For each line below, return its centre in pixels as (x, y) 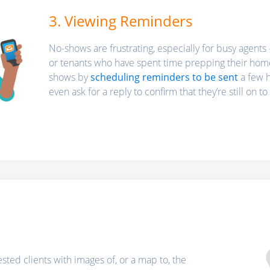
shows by (70, 77)
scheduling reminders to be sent (165, 77)
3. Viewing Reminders (121, 20)
